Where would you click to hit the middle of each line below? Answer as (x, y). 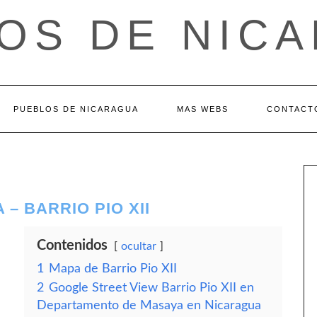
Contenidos (72, 246)
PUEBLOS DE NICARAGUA (76, 109)
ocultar (139, 246)
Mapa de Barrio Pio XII (113, 269)
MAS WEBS (203, 109)
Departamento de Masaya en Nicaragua (149, 305)
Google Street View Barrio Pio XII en (151, 288)
